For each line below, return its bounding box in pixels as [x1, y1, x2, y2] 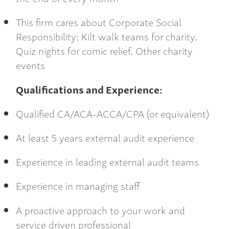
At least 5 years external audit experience [16, 129, 194, 145]
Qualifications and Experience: [16, 81, 163, 97]
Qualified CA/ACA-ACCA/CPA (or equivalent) [16, 105, 209, 121]
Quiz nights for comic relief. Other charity [16, 42, 193, 59]
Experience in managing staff [16, 177, 140, 194]
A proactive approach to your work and [16, 201, 185, 218]
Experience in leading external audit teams [16, 153, 201, 170]
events [16, 57, 45, 73]
